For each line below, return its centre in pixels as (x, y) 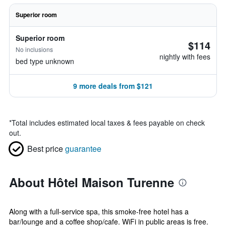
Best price (45, 149)
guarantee (83, 149)
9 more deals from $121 (113, 86)
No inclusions (34, 49)
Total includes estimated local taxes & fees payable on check (108, 123)
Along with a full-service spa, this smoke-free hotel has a (99, 211)
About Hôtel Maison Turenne (92, 182)
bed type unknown (45, 61)
